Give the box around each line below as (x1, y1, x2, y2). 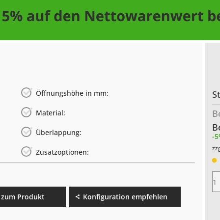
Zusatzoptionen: (36, 147, 89, 157)
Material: (36, 108, 66, 118)
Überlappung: (36, 128, 82, 137)
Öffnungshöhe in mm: (36, 88, 109, 98)
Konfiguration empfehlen (82, 192, 167, 202)
